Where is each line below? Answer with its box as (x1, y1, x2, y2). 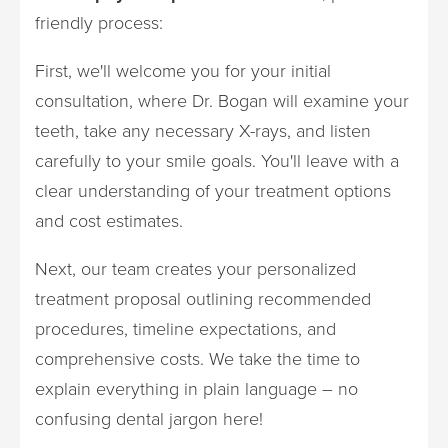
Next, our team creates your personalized (35, 255, 356, 282)
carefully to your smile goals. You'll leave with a (35, 147, 399, 174)
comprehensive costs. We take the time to (35, 345, 360, 372)
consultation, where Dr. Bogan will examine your (35, 87, 409, 114)
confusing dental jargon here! (35, 405, 263, 432)
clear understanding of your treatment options (35, 177, 391, 204)
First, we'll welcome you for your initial (35, 57, 331, 84)
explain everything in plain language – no (35, 375, 358, 402)
